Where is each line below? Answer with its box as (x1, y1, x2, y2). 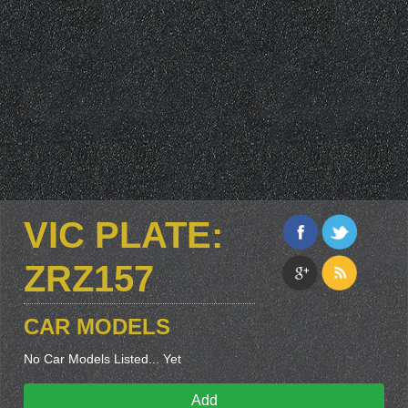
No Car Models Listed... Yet (24, 352, 181, 366)
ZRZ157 (24, 259, 154, 299)
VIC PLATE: (24, 215, 223, 255)
